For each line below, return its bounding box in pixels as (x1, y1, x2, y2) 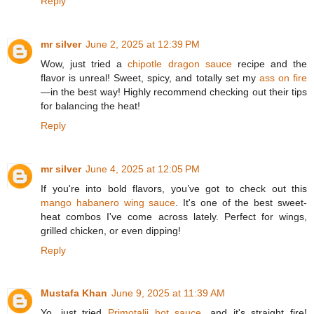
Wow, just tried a (41, 57, 128, 69)
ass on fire (259, 71, 308, 83)
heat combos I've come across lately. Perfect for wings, (41, 210, 307, 222)
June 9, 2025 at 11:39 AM (111, 287, 225, 299)
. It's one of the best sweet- (175, 196, 308, 208)
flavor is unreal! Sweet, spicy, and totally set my (41, 71, 259, 83)
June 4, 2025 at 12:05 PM (86, 163, 200, 175)
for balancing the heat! (41, 100, 140, 111)
